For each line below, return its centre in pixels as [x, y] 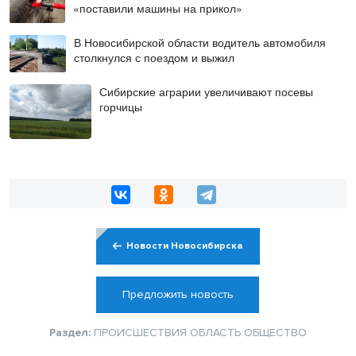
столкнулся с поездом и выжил [155, 57]
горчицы [120, 106]
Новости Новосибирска [185, 246]
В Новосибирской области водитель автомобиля [200, 42]
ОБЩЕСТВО [275, 332]
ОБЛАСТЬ [215, 332]
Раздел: [72, 332]
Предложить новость [178, 294]
